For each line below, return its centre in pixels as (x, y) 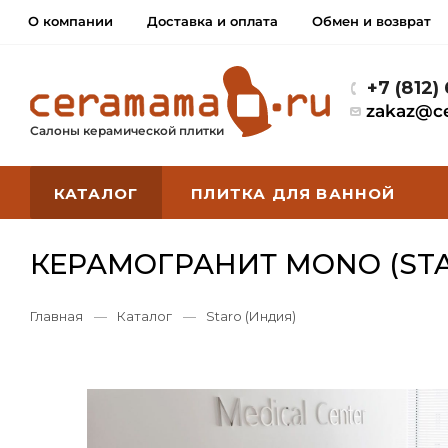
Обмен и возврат (371, 21)
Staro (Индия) (251, 316)
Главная (56, 316)
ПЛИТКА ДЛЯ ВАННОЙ (293, 193)
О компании (70, 21)
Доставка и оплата (212, 21)
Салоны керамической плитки (127, 130)
